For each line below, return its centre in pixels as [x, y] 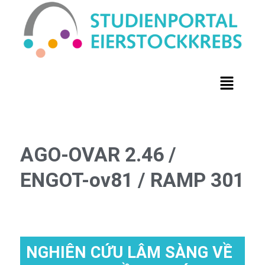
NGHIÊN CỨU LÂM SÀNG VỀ [129, 253]
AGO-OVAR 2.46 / [98, 155]
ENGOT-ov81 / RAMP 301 [132, 180]
